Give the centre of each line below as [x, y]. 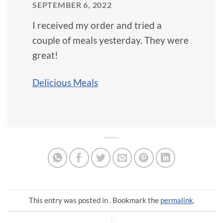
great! [45, 55]
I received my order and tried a [97, 25]
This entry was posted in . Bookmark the [94, 200]
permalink [176, 200]
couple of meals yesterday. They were [111, 40]
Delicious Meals [65, 82]
